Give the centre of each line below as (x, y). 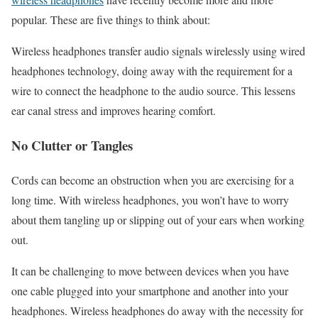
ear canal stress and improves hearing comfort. (114, 111)
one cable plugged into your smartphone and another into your (150, 290)
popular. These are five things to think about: (111, 20)
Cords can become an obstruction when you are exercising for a (153, 180)
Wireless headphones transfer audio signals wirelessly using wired (158, 51)
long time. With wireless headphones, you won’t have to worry (150, 199)
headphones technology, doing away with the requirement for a (152, 71)
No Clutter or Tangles (72, 146)
